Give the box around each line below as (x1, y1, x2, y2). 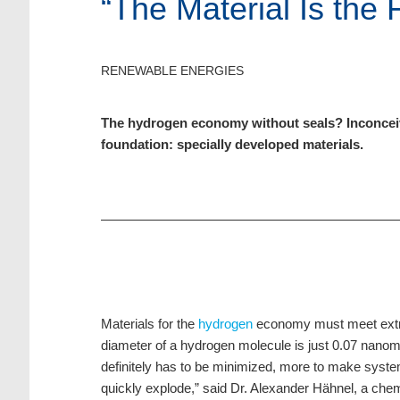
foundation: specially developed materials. (100, 137, 366, 153)
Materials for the (100, 316, 198, 332)
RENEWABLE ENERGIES (100, 63, 244, 79)
